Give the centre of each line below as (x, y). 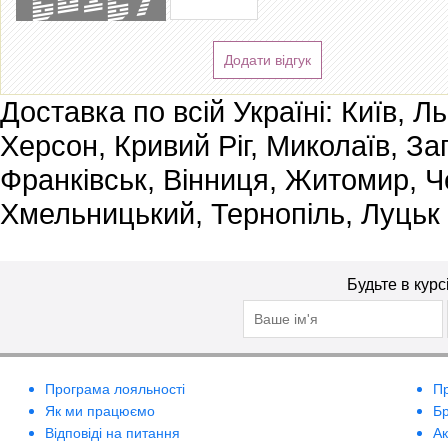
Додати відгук (267, 59)
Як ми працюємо (100, 410)
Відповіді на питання (112, 432)
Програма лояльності (115, 388)
